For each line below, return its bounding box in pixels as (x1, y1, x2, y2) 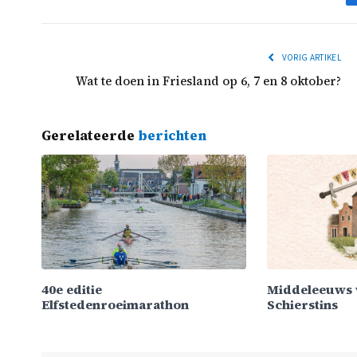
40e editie (41, 280, 102, 298)
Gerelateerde (41, 125, 138, 145)
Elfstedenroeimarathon (41, 295, 189, 313)
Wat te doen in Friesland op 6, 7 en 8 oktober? (76, 72, 341, 89)
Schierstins (266, 295, 338, 313)
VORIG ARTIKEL (280, 51, 341, 64)
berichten (138, 125, 206, 145)
